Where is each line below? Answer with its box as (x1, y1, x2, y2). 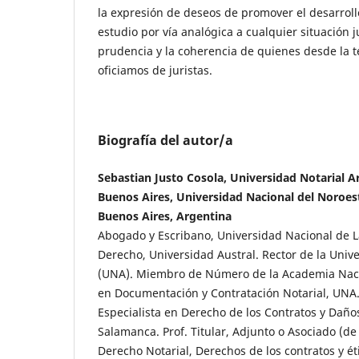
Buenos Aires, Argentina (98, 208, 232, 224)
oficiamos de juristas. (98, 62, 212, 78)
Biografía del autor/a (98, 131, 233, 149)
